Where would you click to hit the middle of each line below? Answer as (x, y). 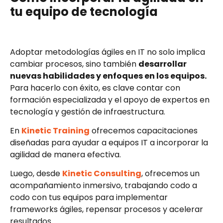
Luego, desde (36, 174)
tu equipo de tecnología (85, 12)
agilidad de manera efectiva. (65, 154)
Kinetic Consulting (102, 174)
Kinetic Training (56, 130)
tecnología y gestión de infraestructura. (88, 111)
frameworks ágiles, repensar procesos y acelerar (107, 210)
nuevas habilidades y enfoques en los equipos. (108, 76)
